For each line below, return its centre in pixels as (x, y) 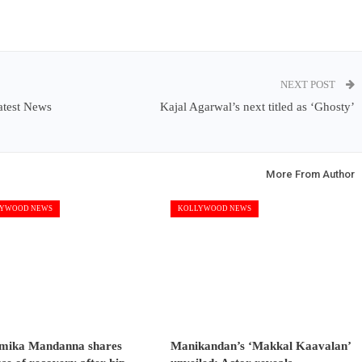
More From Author (311, 175)
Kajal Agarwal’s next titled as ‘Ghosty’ (258, 107)
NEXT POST (309, 85)
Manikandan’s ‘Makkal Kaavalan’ (261, 345)
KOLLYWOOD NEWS (215, 209)
